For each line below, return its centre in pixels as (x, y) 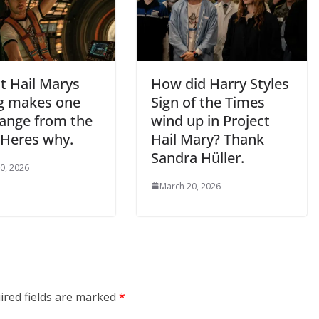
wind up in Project (210, 120)
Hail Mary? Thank (208, 139)
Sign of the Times (208, 102)
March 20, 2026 (190, 186)
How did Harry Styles (220, 83)
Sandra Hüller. (198, 157)
